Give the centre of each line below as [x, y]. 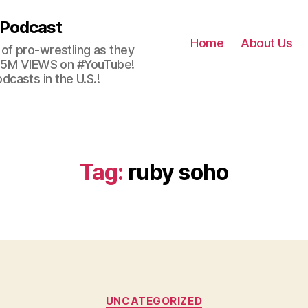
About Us [267, 43]
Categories [184, 295]
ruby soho [178, 172]
